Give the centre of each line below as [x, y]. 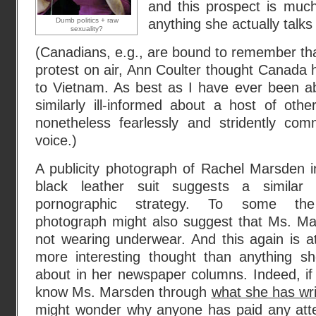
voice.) [56, 140]
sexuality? [87, 29]
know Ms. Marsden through [123, 292]
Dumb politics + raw [87, 20]
